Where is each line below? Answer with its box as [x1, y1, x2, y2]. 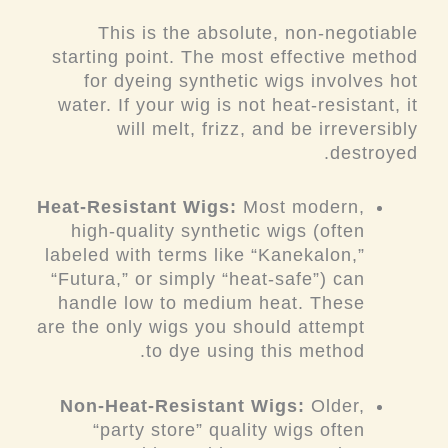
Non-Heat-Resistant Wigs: [60, 395, 306, 416]
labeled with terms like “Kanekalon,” [45, 245, 366, 266]
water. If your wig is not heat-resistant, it [58, 94, 418, 115]
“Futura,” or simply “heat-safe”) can [51, 269, 366, 290]
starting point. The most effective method [52, 46, 418, 67]
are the [37, 317, 107, 338]
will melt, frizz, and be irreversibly [117, 118, 418, 139]
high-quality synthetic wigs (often [71, 221, 366, 242]
